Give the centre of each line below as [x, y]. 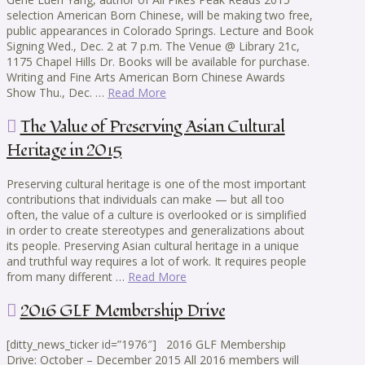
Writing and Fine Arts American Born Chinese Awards [146, 77]
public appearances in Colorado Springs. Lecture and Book [160, 31]
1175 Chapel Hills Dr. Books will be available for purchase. [158, 62]
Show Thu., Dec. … [57, 93]
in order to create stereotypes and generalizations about [156, 231]
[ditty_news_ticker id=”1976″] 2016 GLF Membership [146, 344]
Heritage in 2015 [64, 150]
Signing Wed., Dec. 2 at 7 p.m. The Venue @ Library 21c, [153, 46]
